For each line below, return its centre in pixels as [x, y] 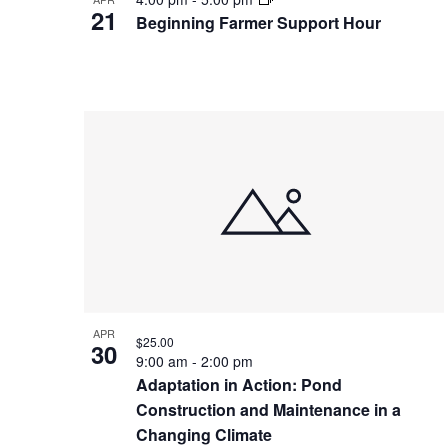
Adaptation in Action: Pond [239, 384]
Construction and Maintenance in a [268, 409]
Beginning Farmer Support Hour [258, 22]
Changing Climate [204, 434]
